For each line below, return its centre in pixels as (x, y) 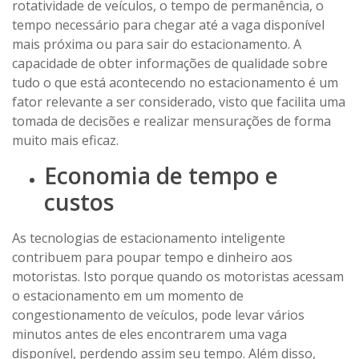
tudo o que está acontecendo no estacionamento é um (175, 82)
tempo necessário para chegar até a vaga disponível (168, 24)
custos (79, 202)
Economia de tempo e (161, 175)
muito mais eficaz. (65, 140)
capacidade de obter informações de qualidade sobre (170, 63)
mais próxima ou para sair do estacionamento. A (157, 44)
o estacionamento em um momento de (128, 295)
